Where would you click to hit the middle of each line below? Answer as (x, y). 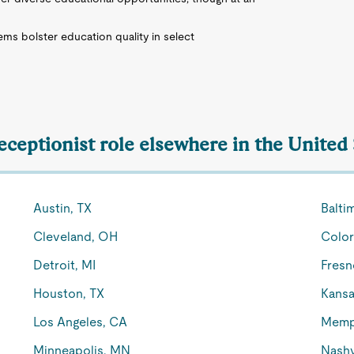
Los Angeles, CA (81, 322)
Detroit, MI (65, 265)
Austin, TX (63, 208)
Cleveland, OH (76, 237)
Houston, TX (69, 294)
